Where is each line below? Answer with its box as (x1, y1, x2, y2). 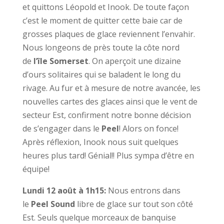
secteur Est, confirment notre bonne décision (22, 109, 191, 120)
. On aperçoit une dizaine (88, 55, 181, 66)
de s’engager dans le (22, 123, 99, 134)
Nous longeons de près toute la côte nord (22, 42, 179, 53)
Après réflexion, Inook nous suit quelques (22, 136, 178, 147)
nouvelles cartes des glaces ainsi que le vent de (22, 96, 197, 107)
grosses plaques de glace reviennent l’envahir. (22, 28, 195, 39)
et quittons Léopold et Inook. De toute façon (22, 1, 189, 12)
